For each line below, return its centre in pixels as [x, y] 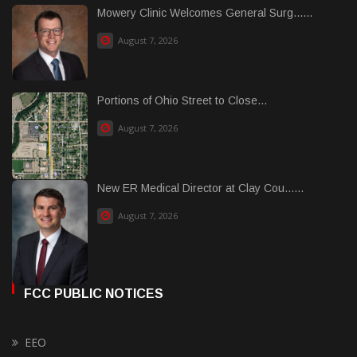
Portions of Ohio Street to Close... [182, 100]
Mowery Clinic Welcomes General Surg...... [205, 12]
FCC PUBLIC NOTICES [94, 293]
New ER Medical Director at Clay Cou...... [200, 188]
